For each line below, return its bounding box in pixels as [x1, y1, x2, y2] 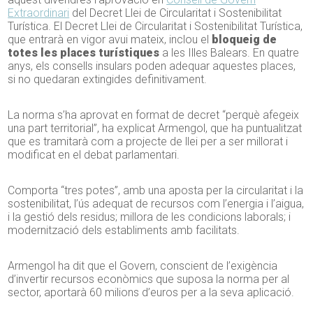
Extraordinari [8, 6, 70, 20]
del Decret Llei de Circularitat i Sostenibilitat [69, 6, 282, 20]
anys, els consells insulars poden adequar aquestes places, [8, 59, 296, 73]
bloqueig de [209, 33, 277, 47]
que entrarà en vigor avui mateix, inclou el [8, 33, 210, 47]
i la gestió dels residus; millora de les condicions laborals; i [8, 210, 291, 224]
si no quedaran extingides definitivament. [8, 73, 208, 87]
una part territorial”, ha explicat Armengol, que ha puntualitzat [8, 122, 303, 136]
